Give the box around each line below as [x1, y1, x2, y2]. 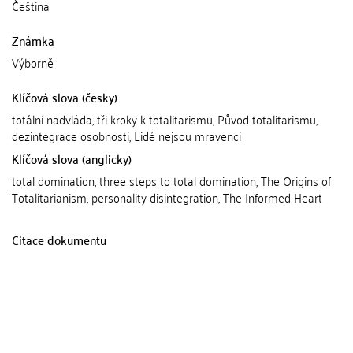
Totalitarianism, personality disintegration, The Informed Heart [12, 186, 322, 208]
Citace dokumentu [12, 229, 106, 251]
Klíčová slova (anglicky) [12, 147, 132, 169]
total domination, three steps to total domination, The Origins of [12, 169, 331, 191]
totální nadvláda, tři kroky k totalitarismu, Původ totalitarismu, [12, 108, 318, 130]
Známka [12, 29, 54, 51]
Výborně [12, 51, 54, 73]
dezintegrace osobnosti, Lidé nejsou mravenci [12, 124, 241, 147]
